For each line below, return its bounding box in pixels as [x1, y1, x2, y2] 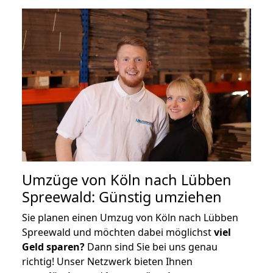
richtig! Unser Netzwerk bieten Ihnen [22, 254, 193, 268]
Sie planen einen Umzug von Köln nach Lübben [22, 210, 238, 224]
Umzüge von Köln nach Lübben [22, 169, 232, 190]
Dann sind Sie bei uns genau [85, 239, 218, 253]
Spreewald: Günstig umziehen [22, 186, 222, 207]
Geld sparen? [22, 239, 85, 253]
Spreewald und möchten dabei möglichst [22, 225, 214, 239]
